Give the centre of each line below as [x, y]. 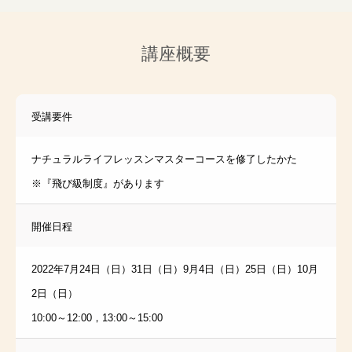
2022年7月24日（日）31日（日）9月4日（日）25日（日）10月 [175, 269]
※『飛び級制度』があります [98, 184]
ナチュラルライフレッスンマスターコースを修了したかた [164, 159]
